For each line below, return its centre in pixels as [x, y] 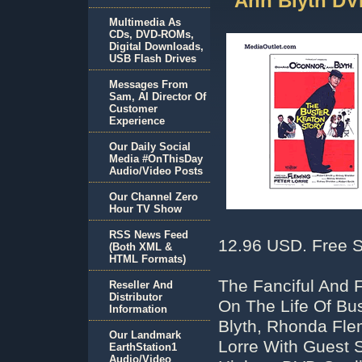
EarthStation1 [143, 347]
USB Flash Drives [153, 59]
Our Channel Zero [154, 197]
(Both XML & [141, 247]
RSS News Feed [149, 235]
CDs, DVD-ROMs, [152, 34]
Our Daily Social [150, 147]
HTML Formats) [147, 259]
